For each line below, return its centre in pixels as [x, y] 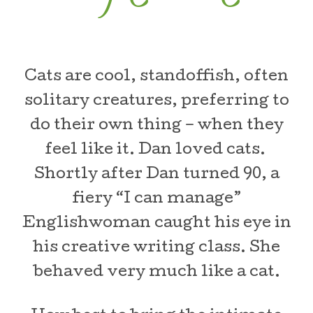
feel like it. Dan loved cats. [156, 151]
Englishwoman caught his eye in [156, 224]
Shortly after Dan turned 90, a [156, 175]
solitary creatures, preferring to [156, 102]
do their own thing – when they [156, 126]
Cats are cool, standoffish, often [156, 78]
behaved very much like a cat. [156, 273]
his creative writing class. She [156, 249]
